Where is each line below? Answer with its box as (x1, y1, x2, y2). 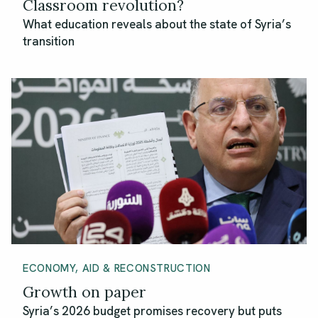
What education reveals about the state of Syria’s (23, 16, 291, 33)
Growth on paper (23, 278, 146, 307)
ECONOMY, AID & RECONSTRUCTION (23, 261, 211, 276)
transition (23, 33, 75, 50)
